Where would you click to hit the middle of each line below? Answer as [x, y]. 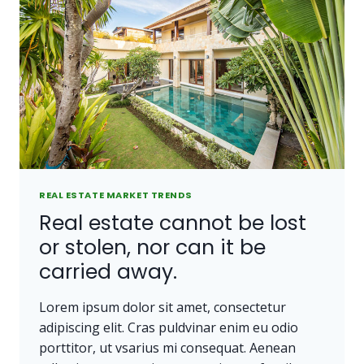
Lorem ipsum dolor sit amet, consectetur [162, 307]
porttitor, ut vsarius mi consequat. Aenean [167, 347]
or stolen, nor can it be [152, 247]
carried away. [108, 271]
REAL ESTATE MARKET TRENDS [116, 195]
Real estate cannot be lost [173, 223]
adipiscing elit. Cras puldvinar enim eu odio [169, 327]
